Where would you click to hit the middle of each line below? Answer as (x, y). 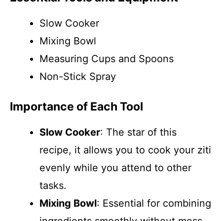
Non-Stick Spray (78, 76)
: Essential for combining (154, 203)
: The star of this (138, 132)
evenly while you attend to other (115, 168)
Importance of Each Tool (76, 107)
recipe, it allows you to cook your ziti (125, 150)
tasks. (53, 185)
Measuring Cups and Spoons (107, 59)
